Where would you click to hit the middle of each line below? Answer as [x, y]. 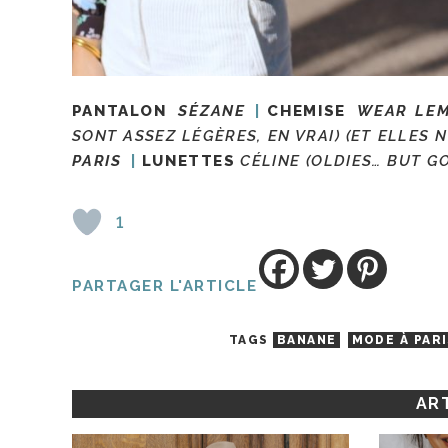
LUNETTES [188, 161]
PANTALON [119, 111]
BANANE [306, 340]
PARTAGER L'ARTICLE [165, 286]
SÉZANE [212, 111]
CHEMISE [306, 111]
